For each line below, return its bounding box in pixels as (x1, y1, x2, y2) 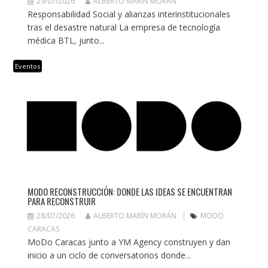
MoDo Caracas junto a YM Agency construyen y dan (27, 236, 230, 248)
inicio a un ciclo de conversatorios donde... (27, 249, 191, 261)
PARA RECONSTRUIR (27, 194, 96, 208)
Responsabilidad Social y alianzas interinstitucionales (27, 8, 230, 20)
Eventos (14, 61, 40, 71)
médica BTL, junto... (27, 34, 105, 46)
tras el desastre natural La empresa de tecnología (27, 21, 220, 33)
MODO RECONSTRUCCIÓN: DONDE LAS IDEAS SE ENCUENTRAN (27, 184, 232, 198)
